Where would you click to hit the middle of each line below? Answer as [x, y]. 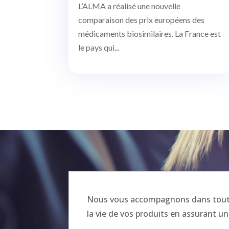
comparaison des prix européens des [142, 20]
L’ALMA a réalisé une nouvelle [130, 6]
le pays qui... [99, 48]
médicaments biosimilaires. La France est [150, 34]
